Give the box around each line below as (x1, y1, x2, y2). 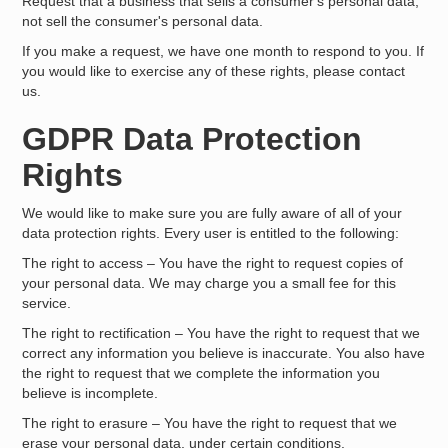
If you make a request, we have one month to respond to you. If (22, 43, 425, 59)
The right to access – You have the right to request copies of (22, 255, 404, 271)
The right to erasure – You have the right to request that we (22, 415, 398, 431)
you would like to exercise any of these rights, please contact (22, 63, 406, 79)
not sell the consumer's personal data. (22, 13, 264, 29)
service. (22, 295, 72, 311)
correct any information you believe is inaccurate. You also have (22, 345, 426, 361)
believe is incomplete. (22, 385, 159, 401)
